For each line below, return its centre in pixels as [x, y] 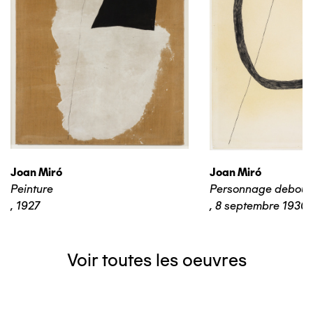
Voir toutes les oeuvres [156, 260]
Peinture [32, 189]
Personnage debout [260, 189]
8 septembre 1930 [261, 205]
